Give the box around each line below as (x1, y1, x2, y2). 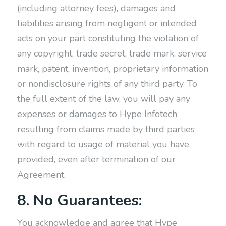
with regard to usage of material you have (17, 138, 189, 150)
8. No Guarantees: (17, 190, 142, 211)
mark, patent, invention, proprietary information (17, 63, 208, 75)
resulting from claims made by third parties (17, 123, 195, 135)
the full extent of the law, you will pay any (17, 93, 190, 105)
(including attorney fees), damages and (17, 2, 176, 14)
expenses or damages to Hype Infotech (17, 108, 177, 120)
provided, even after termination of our (17, 153, 176, 165)
